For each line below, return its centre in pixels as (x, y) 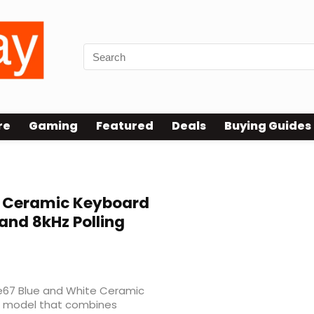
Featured (125, 126)
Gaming (53, 126)
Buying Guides (268, 126)
